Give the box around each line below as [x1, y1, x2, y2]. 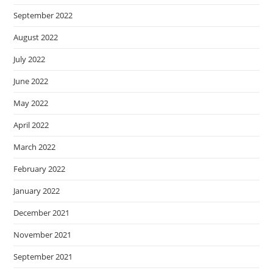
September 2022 [13, 9, 73, 21]
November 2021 [13, 229, 72, 240]
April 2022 [13, 119, 49, 130]
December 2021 [13, 207, 70, 218]
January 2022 [13, 185, 60, 196]
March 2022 [13, 141, 56, 152]
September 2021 [13, 250, 73, 262]
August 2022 [13, 31, 58, 43]
